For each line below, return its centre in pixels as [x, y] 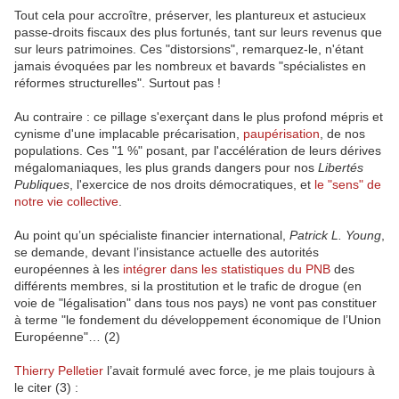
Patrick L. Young [335, 236]
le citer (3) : [46, 388]
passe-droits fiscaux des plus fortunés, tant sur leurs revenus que [198, 33]
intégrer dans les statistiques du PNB [227, 269]
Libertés [341, 168]
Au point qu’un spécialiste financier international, [152, 236]
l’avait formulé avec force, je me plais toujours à [239, 371]
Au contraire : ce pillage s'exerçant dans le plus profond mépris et [199, 117]
